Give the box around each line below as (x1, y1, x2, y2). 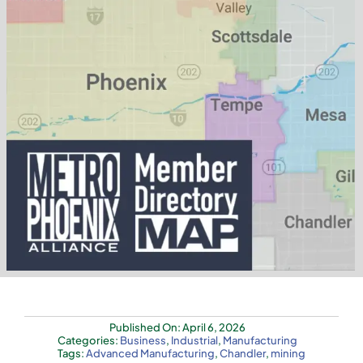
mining (271, 347, 305, 361)
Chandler (220, 347, 266, 361)
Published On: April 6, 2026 (109, 321, 246, 335)
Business (120, 334, 166, 348)
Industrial (171, 334, 218, 348)
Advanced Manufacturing (86, 347, 215, 361)
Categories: (58, 334, 120, 348)
